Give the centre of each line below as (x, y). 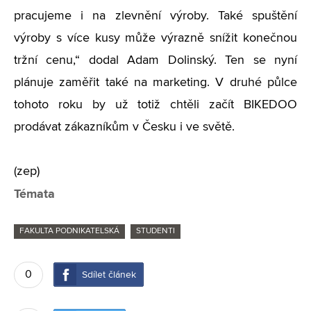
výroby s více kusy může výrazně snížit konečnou (155, 38)
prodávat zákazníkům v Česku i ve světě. (124, 127)
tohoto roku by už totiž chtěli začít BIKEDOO (155, 105)
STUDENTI (155, 231)
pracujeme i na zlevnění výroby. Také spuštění (155, 16)
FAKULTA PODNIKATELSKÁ (69, 231)
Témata (34, 194)
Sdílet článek (109, 275)
